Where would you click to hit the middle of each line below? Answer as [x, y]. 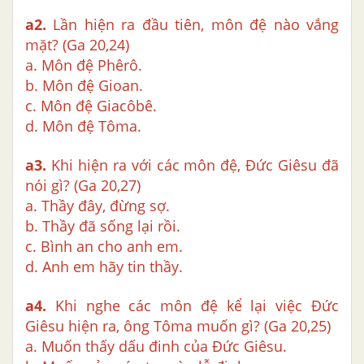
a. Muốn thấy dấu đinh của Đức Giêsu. [156, 347]
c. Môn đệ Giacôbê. [91, 106]
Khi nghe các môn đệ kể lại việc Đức [193, 306]
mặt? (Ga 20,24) [77, 45]
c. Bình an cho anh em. [104, 247]
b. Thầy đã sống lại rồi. [103, 226]
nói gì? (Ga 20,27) [83, 186]
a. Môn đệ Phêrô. [84, 65]
